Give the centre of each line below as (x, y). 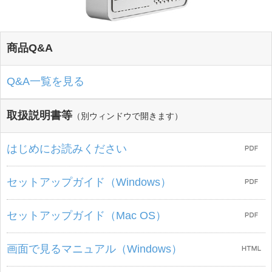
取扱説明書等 (39, 115)
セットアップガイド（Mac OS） (87, 216)
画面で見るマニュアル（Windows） (94, 249)
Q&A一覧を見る (46, 81)
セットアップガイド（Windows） (89, 182)
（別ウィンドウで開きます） (127, 116)
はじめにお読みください (67, 149)
